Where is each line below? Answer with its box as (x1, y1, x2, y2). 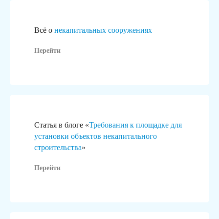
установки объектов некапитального (34, 131, 157, 140)
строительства (34, 143, 82, 152)
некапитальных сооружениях (52, 25, 152, 34)
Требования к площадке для (89, 120, 182, 129)
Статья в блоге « (34, 120, 89, 129)
